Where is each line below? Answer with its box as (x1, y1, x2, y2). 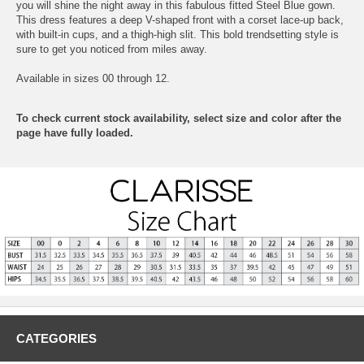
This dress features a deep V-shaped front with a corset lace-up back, (16, 13, 344, 26)
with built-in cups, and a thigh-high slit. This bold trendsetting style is (16, 28, 339, 41)
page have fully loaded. (16, 126, 133, 139)
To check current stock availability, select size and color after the (16, 111, 341, 124)
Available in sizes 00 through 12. (16, 71, 170, 84)
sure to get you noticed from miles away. (16, 42, 207, 55)
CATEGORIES (16, 331, 97, 345)
